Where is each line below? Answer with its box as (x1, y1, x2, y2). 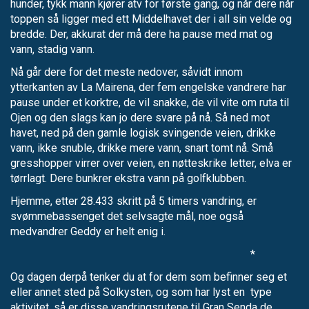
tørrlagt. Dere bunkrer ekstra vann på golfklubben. (10, 171, 246, 185)
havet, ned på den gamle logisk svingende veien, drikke (10, 126, 276, 139)
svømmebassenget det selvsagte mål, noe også (10, 209, 243, 223)
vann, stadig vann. (10, 42, 94, 56)
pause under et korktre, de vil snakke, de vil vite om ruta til (10, 95, 289, 109)
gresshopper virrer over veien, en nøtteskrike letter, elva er (10, 156, 292, 170)
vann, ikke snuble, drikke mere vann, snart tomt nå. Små (10, 141, 273, 154)
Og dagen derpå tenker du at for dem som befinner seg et (10, 270, 287, 283)
